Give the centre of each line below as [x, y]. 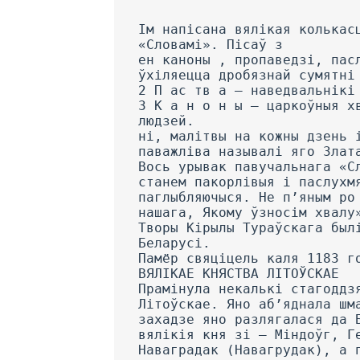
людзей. [166, 121]
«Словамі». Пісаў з [211, 44]
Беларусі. [174, 243]
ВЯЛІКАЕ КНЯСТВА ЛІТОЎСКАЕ [239, 273]
